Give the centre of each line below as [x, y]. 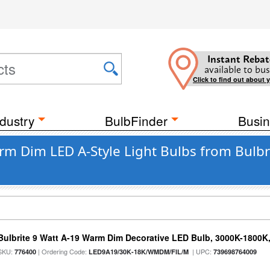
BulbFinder [136, 121]
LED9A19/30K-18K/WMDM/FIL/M [139, 252]
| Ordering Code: [63, 251]
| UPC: [201, 251]
